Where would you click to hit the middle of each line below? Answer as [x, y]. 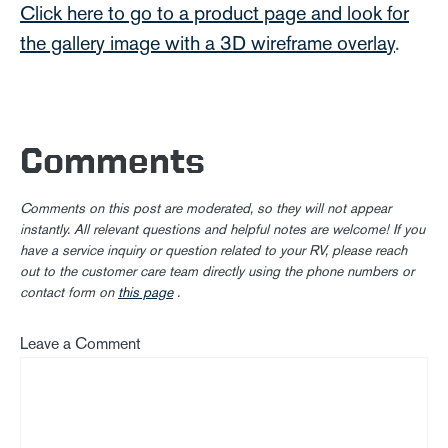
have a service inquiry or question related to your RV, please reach [213, 250]
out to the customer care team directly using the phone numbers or [217, 271]
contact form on [69, 292]
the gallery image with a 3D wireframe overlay [207, 43]
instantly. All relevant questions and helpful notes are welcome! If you [222, 229]
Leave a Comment [80, 343]
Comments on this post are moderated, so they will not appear [205, 208]
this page [145, 292]
